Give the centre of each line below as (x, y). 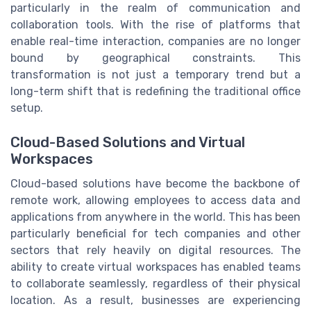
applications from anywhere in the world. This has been (155, 217)
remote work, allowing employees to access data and (155, 200)
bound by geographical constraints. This (155, 58)
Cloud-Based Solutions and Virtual (128, 142)
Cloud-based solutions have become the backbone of (155, 183)
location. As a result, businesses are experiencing (155, 300)
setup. (27, 108)
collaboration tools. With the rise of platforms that (155, 25)
